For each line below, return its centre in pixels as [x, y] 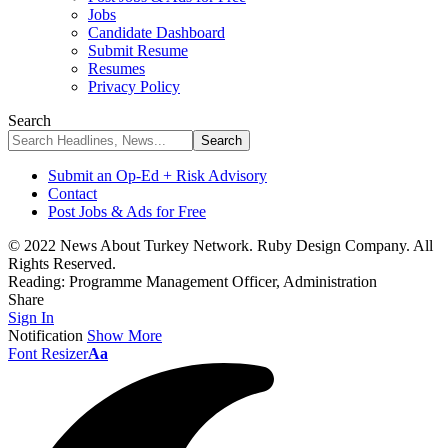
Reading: [36, 281]
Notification [45, 335]
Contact [72, 193]
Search [29, 120]
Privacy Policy [134, 86]
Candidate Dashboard [156, 32]
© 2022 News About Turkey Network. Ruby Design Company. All [220, 245]
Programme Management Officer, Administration [223, 281]
